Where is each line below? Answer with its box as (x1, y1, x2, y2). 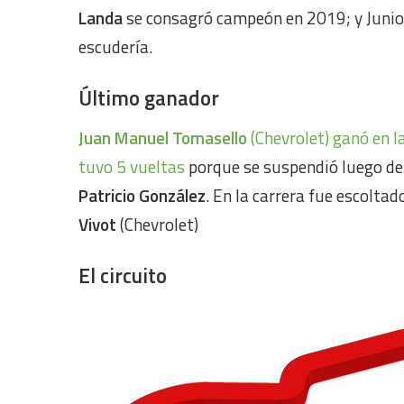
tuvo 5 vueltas (78, 152, 185, 179)
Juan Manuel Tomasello (78, 124, 247, 151)
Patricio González (78, 181, 206, 208)
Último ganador (78, 82, 219, 114)
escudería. (78, 33, 160, 60)
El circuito (78, 259, 167, 291)
